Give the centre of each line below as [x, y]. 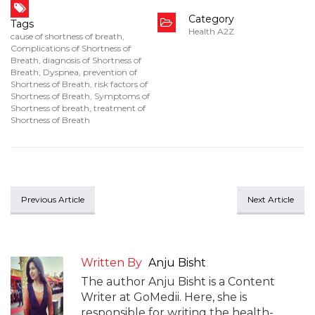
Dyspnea [61, 72]
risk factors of [121, 84]
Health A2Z [211, 31]
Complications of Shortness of [71, 48]
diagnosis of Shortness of [92, 60]
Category [211, 19]
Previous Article [53, 199]
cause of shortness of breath [66, 36]
